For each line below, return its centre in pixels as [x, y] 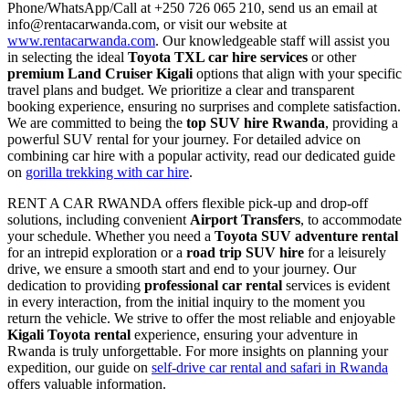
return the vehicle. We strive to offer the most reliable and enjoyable [201, 318]
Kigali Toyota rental [69, 334]
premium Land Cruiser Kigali [100, 73]
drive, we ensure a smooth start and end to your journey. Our [182, 268]
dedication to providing [76, 285]
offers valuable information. [87, 383]
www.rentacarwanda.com [81, 40]
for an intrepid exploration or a [97, 252]
